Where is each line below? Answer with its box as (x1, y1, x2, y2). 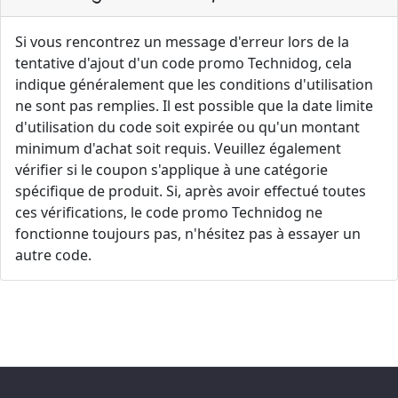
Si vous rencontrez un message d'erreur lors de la (15, 31, 349, 52)
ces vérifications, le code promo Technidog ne (15, 202, 322, 222)
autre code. (15, 244, 92, 265)
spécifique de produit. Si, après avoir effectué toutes (15, 180, 366, 201)
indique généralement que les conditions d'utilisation (15, 74, 373, 94)
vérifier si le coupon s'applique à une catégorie (15, 159, 328, 179)
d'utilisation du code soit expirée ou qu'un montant (15, 116, 360, 137)
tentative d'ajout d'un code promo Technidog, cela (15, 52, 352, 73)
